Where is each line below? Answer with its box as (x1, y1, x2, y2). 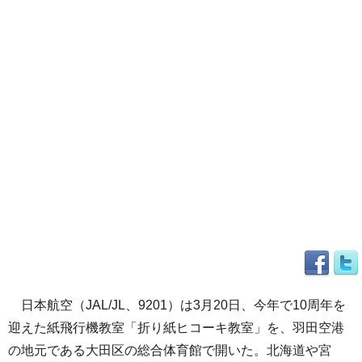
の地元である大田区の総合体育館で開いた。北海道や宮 (8, 343, 331, 357)
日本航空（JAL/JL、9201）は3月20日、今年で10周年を (8, 298, 346, 312)
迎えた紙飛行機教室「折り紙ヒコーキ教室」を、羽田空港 (8, 321, 344, 335)
